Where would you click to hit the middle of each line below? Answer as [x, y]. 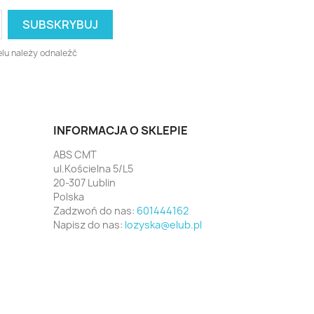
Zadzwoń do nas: [95, 211]
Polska [69, 197]
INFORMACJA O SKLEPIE [121, 130]
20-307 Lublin [84, 183]
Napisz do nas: [89, 225]
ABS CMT [75, 155]
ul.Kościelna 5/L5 [93, 169]
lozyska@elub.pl [163, 225]
